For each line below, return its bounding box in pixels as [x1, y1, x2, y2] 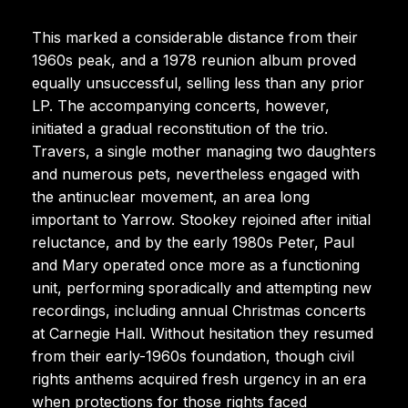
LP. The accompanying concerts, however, [32, 96, 330, 115]
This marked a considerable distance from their [32, 27, 358, 46]
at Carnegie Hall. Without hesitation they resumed [32, 323, 373, 342]
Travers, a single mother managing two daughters [32, 141, 376, 160]
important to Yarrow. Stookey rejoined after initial [32, 209, 371, 229]
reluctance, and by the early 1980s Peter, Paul [32, 232, 354, 251]
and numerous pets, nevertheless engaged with [32, 164, 360, 183]
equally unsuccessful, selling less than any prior [32, 73, 364, 92]
